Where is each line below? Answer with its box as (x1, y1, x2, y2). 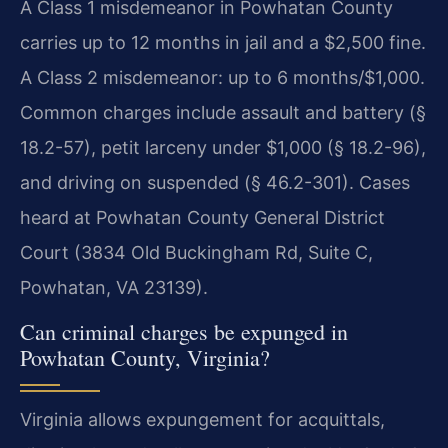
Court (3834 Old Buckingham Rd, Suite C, (20, 241, 373, 263)
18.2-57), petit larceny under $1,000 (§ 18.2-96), (20, 136, 426, 158)
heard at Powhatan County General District (20, 206, 385, 228)
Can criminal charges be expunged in (20, 317, 348, 346)
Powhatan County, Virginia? (20, 343, 270, 372)
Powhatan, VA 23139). (20, 276, 208, 298)
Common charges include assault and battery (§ (20, 101, 426, 123)
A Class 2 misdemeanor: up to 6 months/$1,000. (20, 66, 425, 88)
